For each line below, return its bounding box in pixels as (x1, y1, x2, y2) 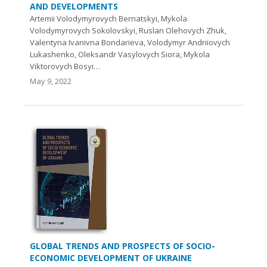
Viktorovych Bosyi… (30, 61, 100, 72)
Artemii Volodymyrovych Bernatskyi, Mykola (30, 13, 187, 24)
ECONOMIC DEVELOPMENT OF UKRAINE (30, 252, 192, 263)
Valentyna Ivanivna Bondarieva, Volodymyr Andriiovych (30, 37, 230, 48)
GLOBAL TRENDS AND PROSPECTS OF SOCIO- (30, 240, 215, 252)
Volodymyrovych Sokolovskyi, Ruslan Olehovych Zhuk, (30, 25, 226, 36)
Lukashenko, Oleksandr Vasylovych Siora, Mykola (30, 49, 210, 60)
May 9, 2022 (30, 76, 72, 87)
